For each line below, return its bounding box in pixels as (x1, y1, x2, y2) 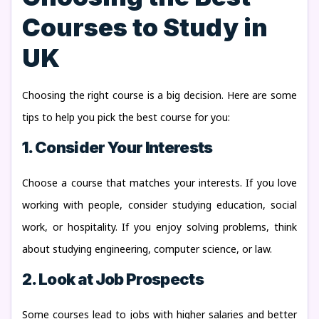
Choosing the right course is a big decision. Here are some (22, 88, 297, 102)
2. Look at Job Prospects (22, 270, 204, 288)
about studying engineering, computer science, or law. (22, 242, 272, 256)
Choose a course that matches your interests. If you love (22, 176, 297, 189)
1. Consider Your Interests (22, 138, 213, 157)
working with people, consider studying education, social (22, 198, 297, 211)
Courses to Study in (22, 12, 268, 42)
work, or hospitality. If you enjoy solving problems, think (22, 220, 297, 234)
